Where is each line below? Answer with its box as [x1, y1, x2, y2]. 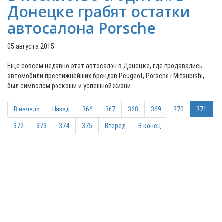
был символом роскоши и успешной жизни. [7, 82, 132, 90]
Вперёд [105, 122, 126, 130]
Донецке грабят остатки [7, 1, 190, 22]
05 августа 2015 [7, 42, 54, 50]
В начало [14, 105, 40, 113]
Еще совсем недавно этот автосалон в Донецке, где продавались [7, 62, 203, 70]
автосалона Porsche [7, 18, 156, 38]
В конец [138, 122, 161, 130]
